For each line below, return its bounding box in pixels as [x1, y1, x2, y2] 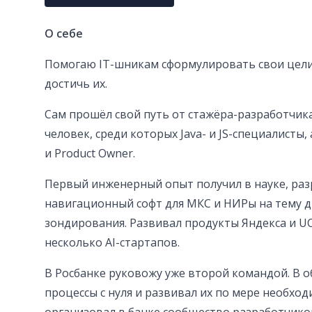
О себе [45, 26, 83, 42]
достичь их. [45, 76, 107, 92]
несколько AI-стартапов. [45, 235, 180, 251]
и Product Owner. [45, 146, 135, 162]
